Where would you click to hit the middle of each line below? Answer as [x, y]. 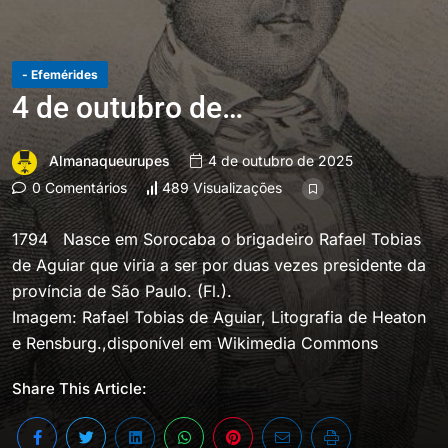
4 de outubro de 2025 [278, 161]
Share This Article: [79, 388]
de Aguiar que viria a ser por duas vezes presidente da [219, 264]
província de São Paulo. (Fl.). [122, 290]
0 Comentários [77, 187]
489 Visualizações [222, 188]
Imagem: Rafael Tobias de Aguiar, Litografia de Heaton [219, 316]
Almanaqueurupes [109, 160]
